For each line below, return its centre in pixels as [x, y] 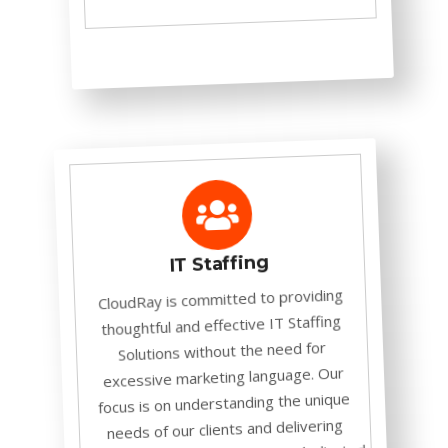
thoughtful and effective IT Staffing [221, 323]
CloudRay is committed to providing [220, 297]
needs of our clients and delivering [225, 427]
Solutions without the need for [222, 349]
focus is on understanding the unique [224, 401]
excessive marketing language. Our [223, 375]
